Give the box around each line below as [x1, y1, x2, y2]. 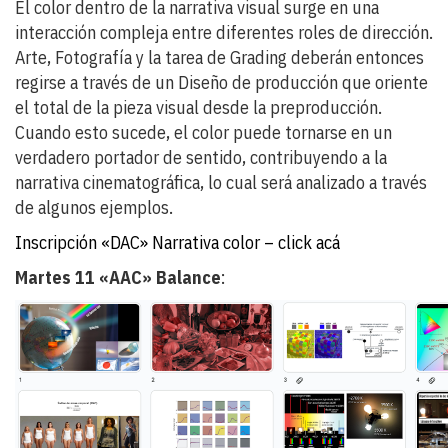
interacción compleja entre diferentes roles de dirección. [15, 20, 433, 44]
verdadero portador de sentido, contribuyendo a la [15, 145, 387, 169]
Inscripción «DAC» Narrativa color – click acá [15, 230, 340, 254]
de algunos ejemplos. [15, 195, 173, 219]
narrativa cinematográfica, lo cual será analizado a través [15, 170, 427, 194]
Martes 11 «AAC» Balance [15, 265, 221, 289]
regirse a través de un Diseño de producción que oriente [15, 70, 428, 94]
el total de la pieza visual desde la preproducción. [15, 95, 382, 119]
